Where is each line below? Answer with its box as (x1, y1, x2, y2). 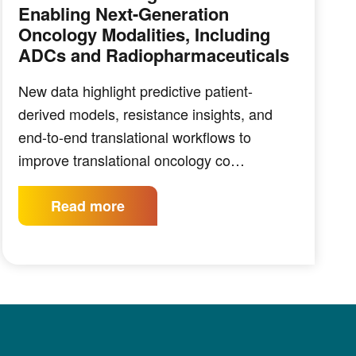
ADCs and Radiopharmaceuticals (17, 42, 289, 68)
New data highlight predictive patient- (17, 80, 253, 101)
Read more (50, 195, 125, 216)
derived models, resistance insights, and (17, 103, 273, 124)
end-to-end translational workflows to (17, 126, 251, 147)
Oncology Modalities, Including (17, 21, 270, 47)
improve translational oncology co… (17, 149, 245, 170)
